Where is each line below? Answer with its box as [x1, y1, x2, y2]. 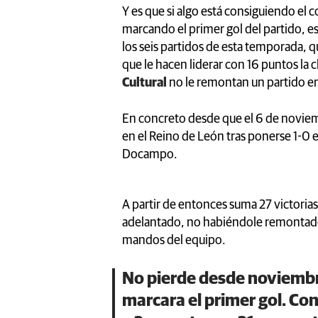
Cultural [122, 76, 169, 89]
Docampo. [122, 148, 177, 161]
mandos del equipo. [122, 234, 226, 247]
